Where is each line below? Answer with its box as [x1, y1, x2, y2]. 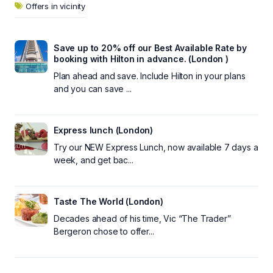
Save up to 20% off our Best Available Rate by [54, 42, 247, 53]
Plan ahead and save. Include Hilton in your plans [54, 70, 246, 81]
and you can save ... [54, 83, 132, 94]
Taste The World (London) [54, 196, 163, 207]
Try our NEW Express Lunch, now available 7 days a [54, 141, 258, 152]
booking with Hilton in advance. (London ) [54, 53, 229, 64]
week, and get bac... [54, 154, 133, 165]
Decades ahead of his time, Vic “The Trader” [54, 213, 231, 224]
